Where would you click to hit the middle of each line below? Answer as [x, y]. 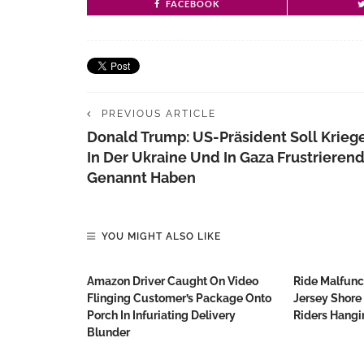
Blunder [108, 332]
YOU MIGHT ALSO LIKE [161, 236]
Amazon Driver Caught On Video [173, 281]
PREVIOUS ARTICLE [159, 114]
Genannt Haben [141, 178]
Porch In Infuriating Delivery [161, 315]
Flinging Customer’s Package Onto [179, 298]
